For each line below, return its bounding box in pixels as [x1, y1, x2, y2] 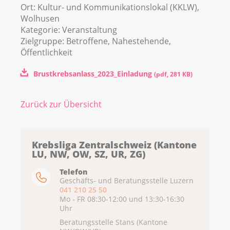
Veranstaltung [62, 24, 117, 36]
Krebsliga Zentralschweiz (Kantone [32, 139, 197, 151]
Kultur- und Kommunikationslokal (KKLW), [37, 2, 199, 13]
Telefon [60, 167, 87, 177]
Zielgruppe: [21, 35, 66, 47]
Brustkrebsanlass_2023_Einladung [33, 69, 154, 79]
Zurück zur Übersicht [21, 99, 102, 110]
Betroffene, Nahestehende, [66, 35, 171, 47]
